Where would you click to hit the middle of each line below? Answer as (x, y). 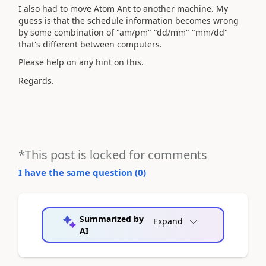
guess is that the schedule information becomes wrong (129, 20)
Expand (168, 221)
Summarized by (111, 218)
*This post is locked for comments (113, 154)
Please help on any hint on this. (81, 62)
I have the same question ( (78, 172)
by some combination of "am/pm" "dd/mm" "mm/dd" (123, 32)
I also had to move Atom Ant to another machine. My (123, 8)
